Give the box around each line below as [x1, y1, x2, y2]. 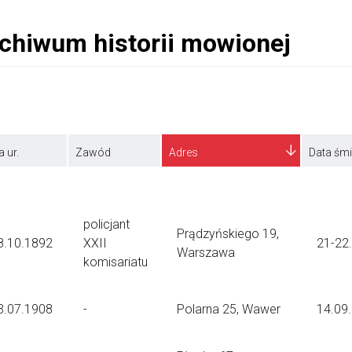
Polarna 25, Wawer [177, 302, 280, 317]
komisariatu [83, 255, 148, 269]
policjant [83, 217, 130, 232]
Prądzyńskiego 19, [177, 226, 279, 241]
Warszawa [177, 245, 235, 260]
